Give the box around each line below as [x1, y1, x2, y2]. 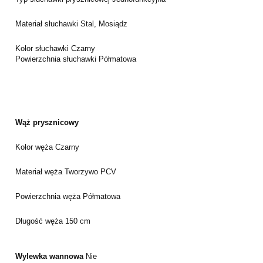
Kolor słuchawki [15, 43, 71, 53]
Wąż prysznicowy [15, 117, 79, 127]
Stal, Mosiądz [80, 19, 127, 28]
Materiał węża [15, 167, 65, 176]
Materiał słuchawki [15, 19, 80, 28]
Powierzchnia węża [15, 191, 83, 201]
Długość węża [15, 216, 65, 225]
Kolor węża [15, 142, 55, 151]
